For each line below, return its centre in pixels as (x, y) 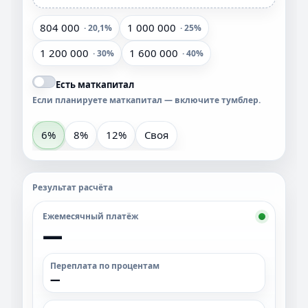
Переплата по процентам (105, 266)
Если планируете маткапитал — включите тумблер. (146, 100)
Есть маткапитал (95, 85)
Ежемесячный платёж (90, 216)
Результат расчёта (73, 187)
